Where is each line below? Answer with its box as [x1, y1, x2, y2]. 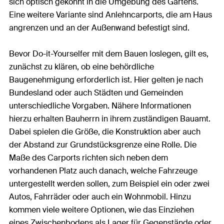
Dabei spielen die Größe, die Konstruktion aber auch [9, 126, 200, 137]
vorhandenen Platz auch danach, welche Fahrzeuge [9, 165, 197, 176]
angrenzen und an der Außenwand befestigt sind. [9, 22, 191, 33]
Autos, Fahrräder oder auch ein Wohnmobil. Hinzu [9, 191, 191, 202]
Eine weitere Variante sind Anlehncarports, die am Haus [9, 9, 212, 20]
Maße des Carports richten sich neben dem [9, 152, 168, 163]
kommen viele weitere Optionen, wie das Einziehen [9, 204, 194, 215]
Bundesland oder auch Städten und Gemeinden [9, 87, 183, 98]
